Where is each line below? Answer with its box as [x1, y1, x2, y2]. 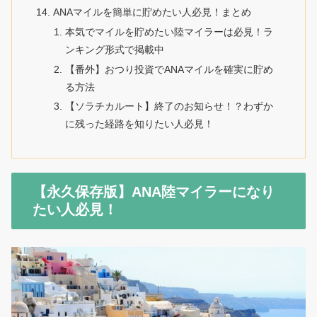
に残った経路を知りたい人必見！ [64, 118, 214, 130]
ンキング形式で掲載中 [64, 43, 164, 55]
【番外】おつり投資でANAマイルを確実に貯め [64, 63, 273, 75]
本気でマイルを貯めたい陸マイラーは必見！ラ [64, 25, 273, 38]
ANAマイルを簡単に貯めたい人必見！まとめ [52, 6, 251, 18]
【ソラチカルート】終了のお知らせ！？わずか [64, 100, 273, 113]
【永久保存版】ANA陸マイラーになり [33, 183, 275, 200]
